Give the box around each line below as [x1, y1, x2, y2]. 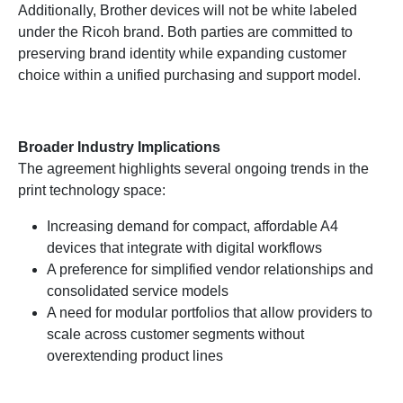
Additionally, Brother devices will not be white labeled [18, 3, 357, 18]
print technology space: [18, 183, 166, 198]
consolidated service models [47, 283, 228, 299]
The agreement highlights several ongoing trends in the [18, 161, 369, 176]
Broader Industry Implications [18, 139, 220, 155]
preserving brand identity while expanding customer [18, 46, 346, 61]
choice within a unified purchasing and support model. [18, 67, 361, 83]
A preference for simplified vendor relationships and [47, 262, 373, 277]
